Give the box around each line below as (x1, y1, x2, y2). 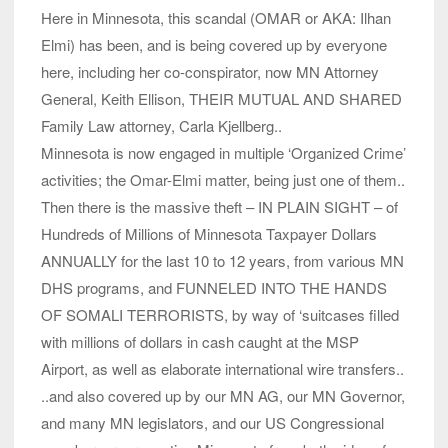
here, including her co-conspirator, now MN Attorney (41, 60, 379, 82)
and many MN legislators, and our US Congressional (41, 411, 384, 433)
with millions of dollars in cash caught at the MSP (41, 330, 359, 352)
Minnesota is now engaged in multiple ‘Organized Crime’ (41, 141, 406, 163)
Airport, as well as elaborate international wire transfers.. (41, 357, 404, 379)
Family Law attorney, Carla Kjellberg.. (41, 114, 282, 136)
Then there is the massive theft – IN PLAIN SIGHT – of (41, 195, 398, 217)
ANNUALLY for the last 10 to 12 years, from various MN (41, 249, 404, 271)
